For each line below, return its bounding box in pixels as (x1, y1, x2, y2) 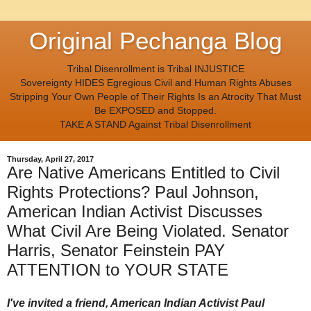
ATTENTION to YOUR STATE (7, 260, 228, 280)
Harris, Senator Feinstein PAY (7, 241, 225, 260)
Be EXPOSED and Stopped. (94, 105, 217, 116)
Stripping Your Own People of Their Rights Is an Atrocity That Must (10, 91, 301, 102)
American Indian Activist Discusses (7, 202, 262, 221)
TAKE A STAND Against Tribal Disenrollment (60, 119, 251, 130)
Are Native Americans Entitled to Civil (7, 163, 280, 183)
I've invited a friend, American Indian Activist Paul (7, 297, 264, 310)
